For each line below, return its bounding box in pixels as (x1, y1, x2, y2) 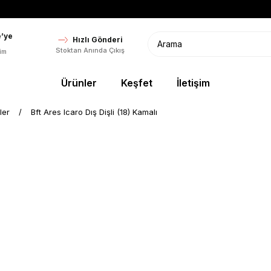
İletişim (177, 76, 210, 89)
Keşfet (121, 76, 152, 89)
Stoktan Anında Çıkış (55, 45, 125, 54)
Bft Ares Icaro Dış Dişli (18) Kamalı (31, 107, 157, 117)
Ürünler (61, 76, 97, 89)
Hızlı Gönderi (73, 34, 123, 44)
